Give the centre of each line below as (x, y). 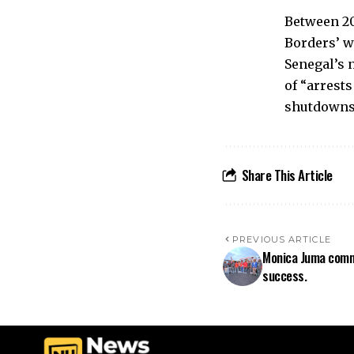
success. (285, 275)
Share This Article (287, 175)
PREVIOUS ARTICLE (282, 239)
